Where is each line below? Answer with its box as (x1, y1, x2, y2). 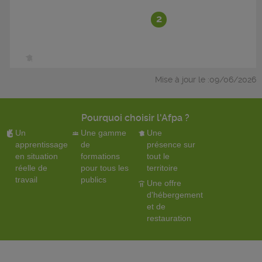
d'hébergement (146, 190, 203, 199)
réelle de (15, 163, 47, 173)
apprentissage (15, 140, 68, 149)
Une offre (146, 178, 181, 188)
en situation (15, 151, 58, 161)
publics (81, 175, 107, 184)
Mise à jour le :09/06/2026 (155, 75, 256, 84)
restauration (146, 213, 191, 223)
